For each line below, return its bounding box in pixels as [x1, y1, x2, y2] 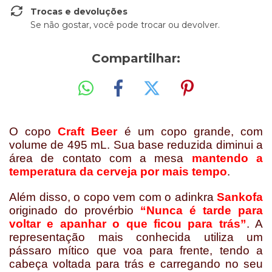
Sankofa [217, 190, 263, 203]
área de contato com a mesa [9, 151, 192, 165]
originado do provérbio [9, 203, 134, 217]
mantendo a [191, 151, 263, 165]
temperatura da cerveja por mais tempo [9, 165, 227, 178]
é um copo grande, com [117, 124, 263, 138]
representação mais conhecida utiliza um [9, 230, 263, 243]
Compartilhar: [92, 51, 180, 66]
